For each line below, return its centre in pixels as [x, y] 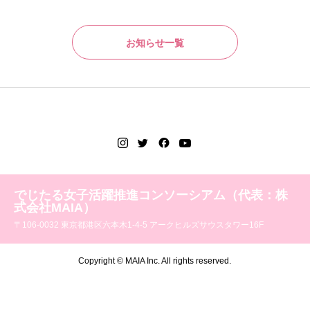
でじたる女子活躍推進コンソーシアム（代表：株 [151, 195]
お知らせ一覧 [155, 43]
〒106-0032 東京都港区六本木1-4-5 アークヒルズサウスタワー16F [139, 225]
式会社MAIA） [55, 207]
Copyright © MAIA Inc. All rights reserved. [155, 261]
